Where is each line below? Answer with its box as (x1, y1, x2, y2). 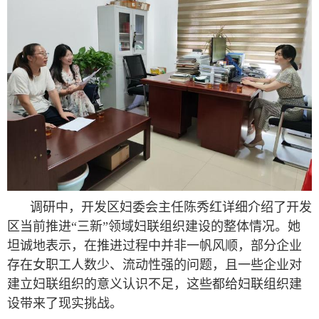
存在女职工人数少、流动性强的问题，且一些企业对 (7, 258, 302, 272)
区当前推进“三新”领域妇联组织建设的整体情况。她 (7, 219, 300, 234)
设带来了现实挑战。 (7, 296, 122, 310)
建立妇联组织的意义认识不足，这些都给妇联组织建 (7, 277, 302, 291)
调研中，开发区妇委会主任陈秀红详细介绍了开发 (30, 200, 312, 214)
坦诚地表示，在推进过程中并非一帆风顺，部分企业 (7, 239, 302, 253)
